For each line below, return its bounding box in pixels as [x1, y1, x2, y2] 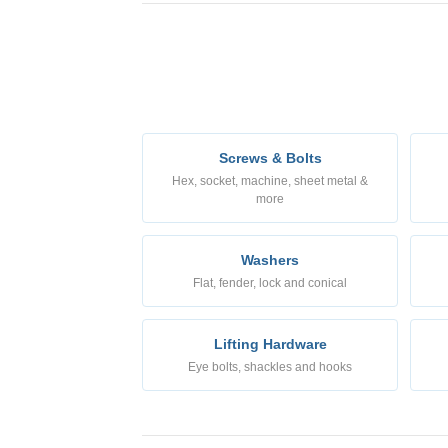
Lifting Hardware [213, 335, 327, 352]
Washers [241, 251, 299, 268]
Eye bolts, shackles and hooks [188, 359, 352, 374]
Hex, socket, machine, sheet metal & [172, 173, 368, 188]
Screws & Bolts [218, 149, 322, 166]
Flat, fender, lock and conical [193, 275, 347, 290]
